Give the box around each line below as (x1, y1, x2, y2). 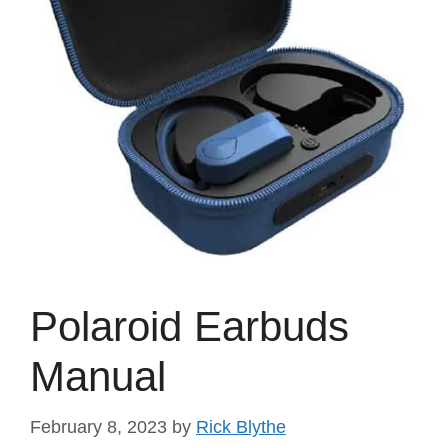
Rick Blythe (196, 416, 286, 437)
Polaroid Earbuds (30, 302, 349, 350)
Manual (30, 352, 166, 400)
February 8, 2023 (30, 416, 167, 437)
